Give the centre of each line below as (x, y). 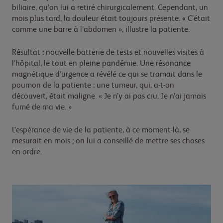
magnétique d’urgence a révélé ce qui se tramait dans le (107, 74)
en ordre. (27, 152)
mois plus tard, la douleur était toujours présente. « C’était (111, 19)
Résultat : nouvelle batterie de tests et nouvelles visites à (108, 53)
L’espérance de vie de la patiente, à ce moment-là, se (101, 130)
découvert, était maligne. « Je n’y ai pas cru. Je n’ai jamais (109, 96)
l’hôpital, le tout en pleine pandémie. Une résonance (101, 63)
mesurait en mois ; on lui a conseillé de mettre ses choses (108, 141)
